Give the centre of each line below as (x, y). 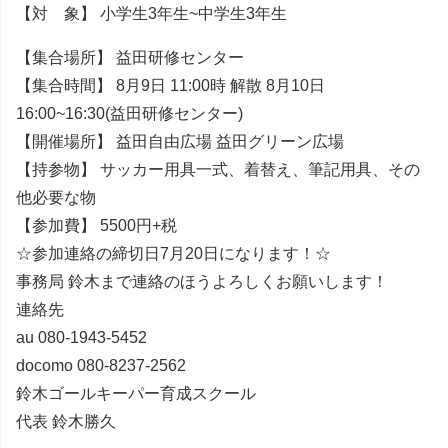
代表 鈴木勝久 (66, 421)
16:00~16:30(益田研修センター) (129, 113)
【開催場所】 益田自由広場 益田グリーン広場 (180, 141)
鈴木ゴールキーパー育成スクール (136, 393)
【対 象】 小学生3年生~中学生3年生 (151, 13)
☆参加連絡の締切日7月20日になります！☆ (173, 253)
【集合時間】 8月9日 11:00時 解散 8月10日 (170, 85)
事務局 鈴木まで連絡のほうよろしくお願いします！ (202, 281)
